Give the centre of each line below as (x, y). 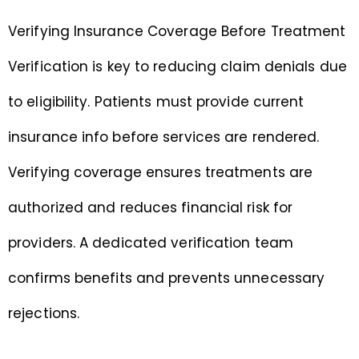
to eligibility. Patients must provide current (156, 102)
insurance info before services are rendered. (164, 137)
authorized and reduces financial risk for (151, 208)
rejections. (44, 314)
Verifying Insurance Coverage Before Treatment (177, 32)
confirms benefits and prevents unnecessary (167, 278)
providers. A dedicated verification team (151, 243)
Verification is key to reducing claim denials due (177, 67)
